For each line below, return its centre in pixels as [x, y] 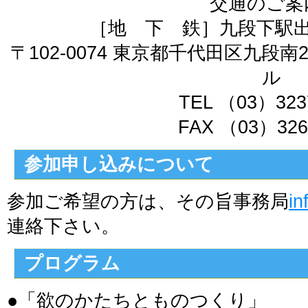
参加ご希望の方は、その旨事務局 [148, 201]
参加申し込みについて [119, 164]
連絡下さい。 [63, 226]
